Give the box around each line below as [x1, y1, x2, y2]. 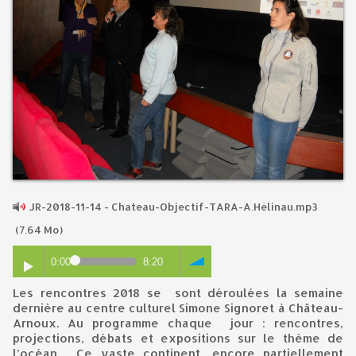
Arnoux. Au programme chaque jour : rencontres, [13, 315, 343, 331]
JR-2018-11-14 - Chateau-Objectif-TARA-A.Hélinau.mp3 [27, 200, 318, 213]
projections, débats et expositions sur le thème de [13, 331, 343, 346]
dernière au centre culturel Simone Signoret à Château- [13, 300, 343, 315]
